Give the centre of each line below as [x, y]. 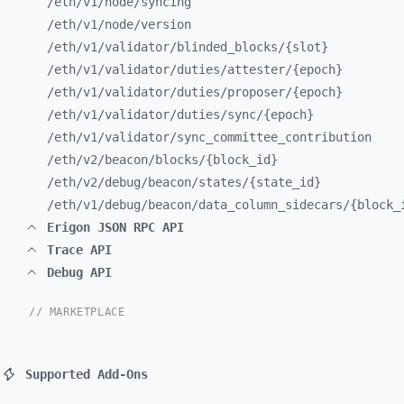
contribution [328, 137]
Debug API [79, 272]
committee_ [249, 137]
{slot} [307, 47]
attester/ [260, 69]
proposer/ [260, 92]
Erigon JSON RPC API [115, 227]
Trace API [79, 250]
